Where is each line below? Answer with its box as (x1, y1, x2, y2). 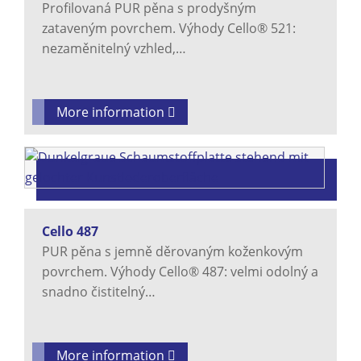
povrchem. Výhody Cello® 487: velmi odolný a (42, 263, 318, 281)
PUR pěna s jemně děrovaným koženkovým (42, 243, 303, 261)
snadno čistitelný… (42, 283, 156, 301)
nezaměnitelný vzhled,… (42, 39, 186, 58)
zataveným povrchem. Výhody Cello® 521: (42, 19, 296, 38)
